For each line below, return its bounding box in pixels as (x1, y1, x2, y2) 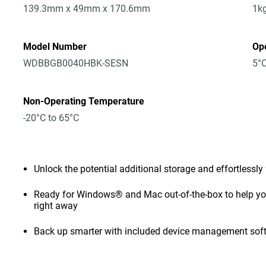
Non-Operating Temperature (23, 96, 145, 107)
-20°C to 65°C (23, 112, 80, 123)
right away (34, 200, 78, 211)
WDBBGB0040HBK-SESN (23, 58, 129, 69)
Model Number (23, 41, 87, 52)
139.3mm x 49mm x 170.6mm (23, 3, 151, 14)
